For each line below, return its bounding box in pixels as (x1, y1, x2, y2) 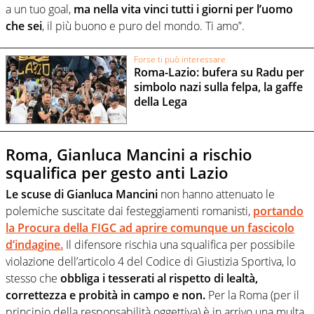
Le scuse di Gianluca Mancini (6, 186, 158, 202)
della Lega (133, 94, 187, 110)
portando (253, 203, 303, 219)
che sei (6, 18, 42, 34)
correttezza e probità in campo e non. (6, 287, 205, 303)
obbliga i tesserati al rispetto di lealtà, (60, 270, 258, 286)
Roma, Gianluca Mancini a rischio (6, 144, 252, 165)
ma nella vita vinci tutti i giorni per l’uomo (74, 1, 293, 18)
